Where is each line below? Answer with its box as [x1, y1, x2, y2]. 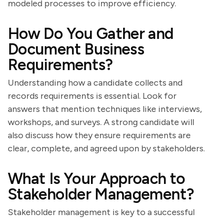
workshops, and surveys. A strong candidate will [8, 117, 194, 127]
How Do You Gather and [8, 24, 174, 43]
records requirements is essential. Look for [8, 91, 177, 101]
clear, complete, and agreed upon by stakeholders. [8, 143, 205, 154]
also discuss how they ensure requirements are [8, 130, 191, 141]
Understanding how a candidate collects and [8, 77, 182, 88]
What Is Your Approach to [8, 169, 185, 188]
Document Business [8, 40, 145, 58]
